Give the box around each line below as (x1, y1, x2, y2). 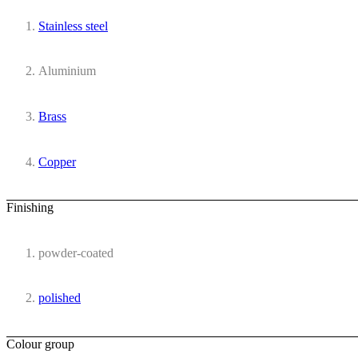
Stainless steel (38, 18, 108, 33)
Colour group (6, 337, 74, 352)
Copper (38, 154, 76, 169)
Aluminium (38, 64, 96, 78)
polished (38, 291, 81, 305)
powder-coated (38, 245, 113, 260)
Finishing (6, 201, 54, 215)
